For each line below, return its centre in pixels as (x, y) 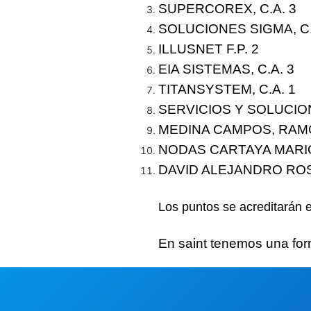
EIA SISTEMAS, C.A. (222, 69)
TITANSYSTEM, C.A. (223, 89)
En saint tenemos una (225, 243)
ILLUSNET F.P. (205, 49)
